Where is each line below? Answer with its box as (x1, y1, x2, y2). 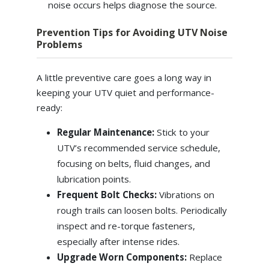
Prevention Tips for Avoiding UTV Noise (36, 25, 228, 39)
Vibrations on (159, 188, 214, 201)
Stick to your (156, 125, 210, 138)
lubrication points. (56, 172, 131, 185)
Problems (36, 37, 82, 51)
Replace (189, 250, 222, 263)
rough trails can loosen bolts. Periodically (56, 204, 227, 216)
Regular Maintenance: (56, 125, 157, 138)
